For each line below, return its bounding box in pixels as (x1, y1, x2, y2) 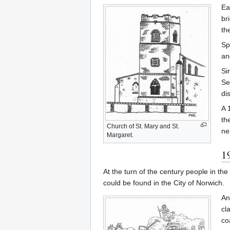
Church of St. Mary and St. (107, 123, 179, 130)
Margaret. (107, 131, 133, 139)
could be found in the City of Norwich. (103, 179, 224, 187)
